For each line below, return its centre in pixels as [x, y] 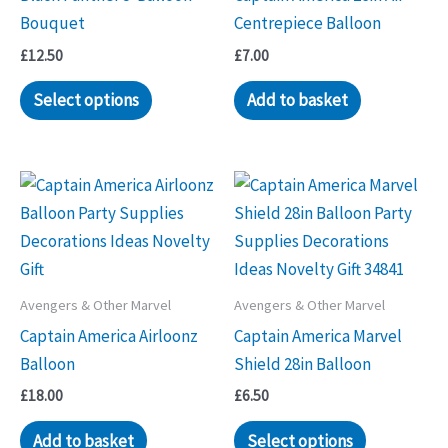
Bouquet [52, 23]
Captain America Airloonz [109, 335]
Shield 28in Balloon [302, 363]
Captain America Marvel [318, 335]
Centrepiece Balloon [307, 23]
